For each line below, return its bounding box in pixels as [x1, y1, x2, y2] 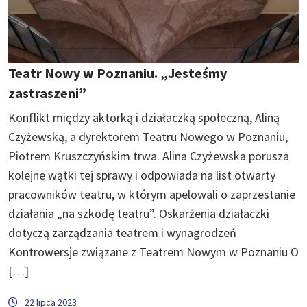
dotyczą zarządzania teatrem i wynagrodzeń [8, 225, 236, 241]
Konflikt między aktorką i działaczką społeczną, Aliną [8, 110, 280, 126]
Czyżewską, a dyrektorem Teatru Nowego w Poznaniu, [8, 129, 288, 145]
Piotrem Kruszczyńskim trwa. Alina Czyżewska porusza [8, 148, 289, 164]
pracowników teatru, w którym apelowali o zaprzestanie [8, 186, 295, 203]
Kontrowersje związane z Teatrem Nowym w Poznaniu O [8, 244, 299, 260]
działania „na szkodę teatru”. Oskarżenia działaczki [8, 206, 269, 222]
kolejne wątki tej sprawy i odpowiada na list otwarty [8, 167, 275, 184]
